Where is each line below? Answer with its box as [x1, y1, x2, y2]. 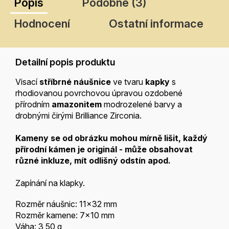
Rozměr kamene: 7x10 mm [15, 210, 114, 221]
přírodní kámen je [15, 144, 87, 155]
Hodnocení [14, 17, 70, 31]
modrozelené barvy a [104, 99, 182, 110]
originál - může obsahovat [87, 144, 193, 155]
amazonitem [52, 99, 102, 110]
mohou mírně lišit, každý [110, 133, 208, 144]
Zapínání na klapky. [15, 178, 85, 189]
